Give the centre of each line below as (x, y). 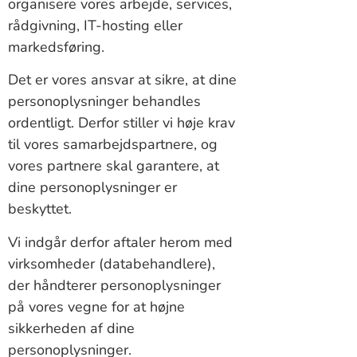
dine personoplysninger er (92, 188)
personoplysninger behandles (104, 102)
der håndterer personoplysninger (114, 285)
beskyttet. (40, 209)
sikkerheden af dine (71, 328)
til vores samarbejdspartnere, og (113, 145)
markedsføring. (56, 47)
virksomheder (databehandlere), (112, 263)
